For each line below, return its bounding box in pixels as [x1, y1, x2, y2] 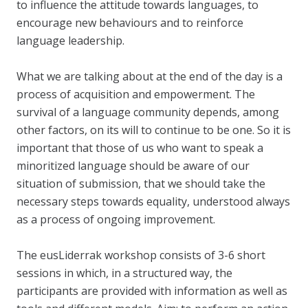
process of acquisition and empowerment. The [16, 87, 255, 102]
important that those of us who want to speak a [16, 140, 263, 155]
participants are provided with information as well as [16, 283, 287, 298]
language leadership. [16, 33, 124, 48]
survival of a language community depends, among [16, 104, 279, 120]
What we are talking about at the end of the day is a [16, 69, 283, 84]
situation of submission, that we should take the [16, 176, 265, 191]
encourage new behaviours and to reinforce [16, 15, 243, 30]
